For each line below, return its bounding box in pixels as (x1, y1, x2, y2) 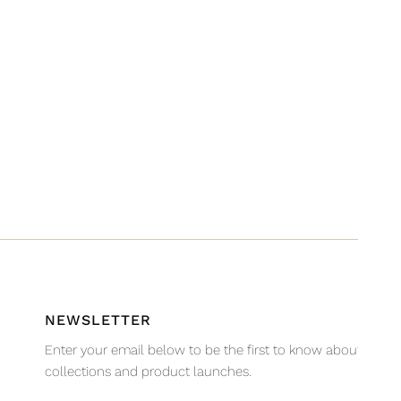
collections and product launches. (45, 363, 252, 380)
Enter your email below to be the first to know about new (45, 341, 391, 358)
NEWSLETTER (45, 311, 151, 328)
